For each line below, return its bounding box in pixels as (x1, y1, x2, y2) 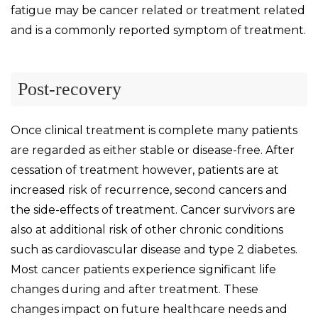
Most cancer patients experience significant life (11, 262, 276, 276)
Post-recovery (18, 78, 121, 99)
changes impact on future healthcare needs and (11, 302, 287, 316)
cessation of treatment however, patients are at (11, 163, 279, 177)
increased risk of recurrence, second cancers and (11, 182, 287, 197)
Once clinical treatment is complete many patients (11, 123, 297, 137)
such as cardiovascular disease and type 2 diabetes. (11, 242, 297, 256)
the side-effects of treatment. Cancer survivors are (11, 202, 295, 216)
